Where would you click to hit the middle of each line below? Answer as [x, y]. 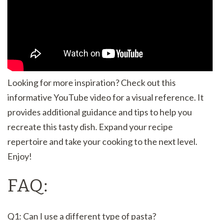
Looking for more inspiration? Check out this [92, 83]
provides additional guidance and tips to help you [100, 112]
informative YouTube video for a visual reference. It [106, 97]
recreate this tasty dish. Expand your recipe [90, 127]
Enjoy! [20, 156]
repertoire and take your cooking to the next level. [102, 142]
